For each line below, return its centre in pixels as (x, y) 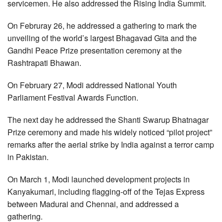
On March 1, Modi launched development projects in (99, 179)
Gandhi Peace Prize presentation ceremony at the (95, 50)
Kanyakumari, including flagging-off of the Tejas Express (106, 192)
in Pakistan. (28, 157)
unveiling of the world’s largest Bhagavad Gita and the (102, 38)
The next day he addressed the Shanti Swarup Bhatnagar (108, 120)
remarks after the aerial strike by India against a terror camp (111, 144)
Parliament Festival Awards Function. (73, 97)
